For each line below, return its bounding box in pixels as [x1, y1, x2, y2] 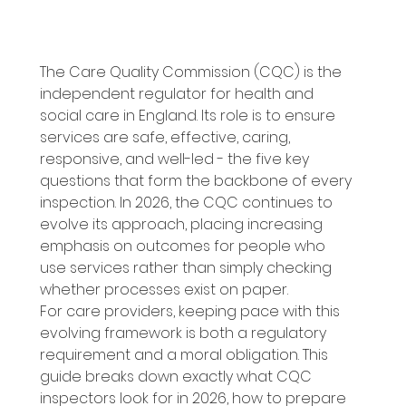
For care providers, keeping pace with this [39, 301, 343, 323]
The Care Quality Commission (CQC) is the [39, 62, 345, 83]
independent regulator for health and [39, 83, 317, 105]
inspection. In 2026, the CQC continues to [39, 192, 336, 214]
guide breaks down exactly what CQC [39, 366, 315, 388]
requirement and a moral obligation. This [39, 344, 332, 366]
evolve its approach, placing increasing [39, 214, 326, 236]
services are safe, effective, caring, [39, 127, 294, 149]
